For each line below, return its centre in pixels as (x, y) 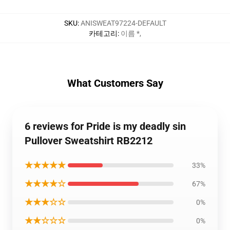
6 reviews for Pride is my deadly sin (105, 126)
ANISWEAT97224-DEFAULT (123, 23)
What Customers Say (115, 83)
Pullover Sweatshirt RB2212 (89, 141)
